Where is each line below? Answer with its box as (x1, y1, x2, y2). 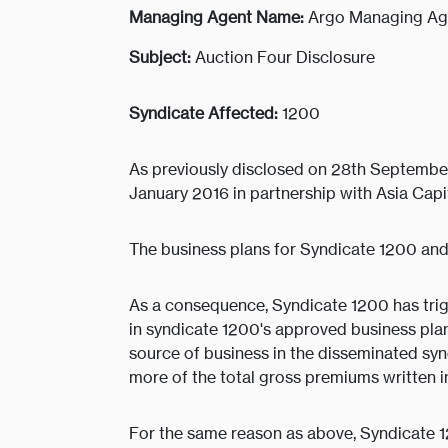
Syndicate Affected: (129, 103, 282, 124)
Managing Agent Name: (129, 7, 304, 28)
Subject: (129, 47, 191, 68)
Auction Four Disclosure (191, 47, 375, 68)
